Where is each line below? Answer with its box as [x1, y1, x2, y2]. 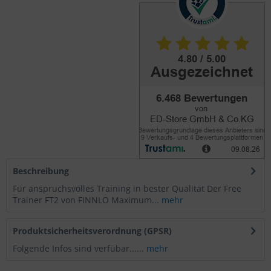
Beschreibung [13, 165, 69, 177]
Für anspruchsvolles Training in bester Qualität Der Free [13, 183, 241, 194]
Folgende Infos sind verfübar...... [13, 243, 146, 254]
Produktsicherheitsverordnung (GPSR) [13, 225, 172, 237]
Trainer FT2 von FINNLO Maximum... [13, 194, 159, 206]
